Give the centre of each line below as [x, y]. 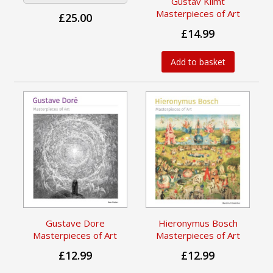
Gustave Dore [75, 223]
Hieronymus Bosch [198, 223]
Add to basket [198, 62]
